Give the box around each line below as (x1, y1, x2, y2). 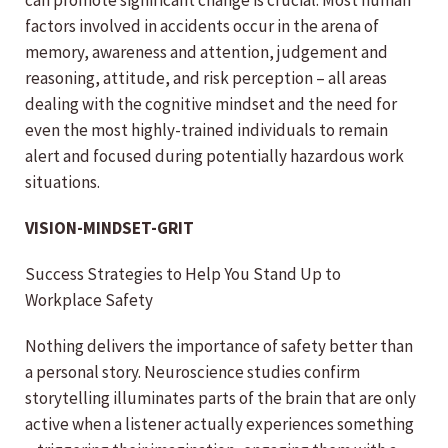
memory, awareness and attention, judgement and (25, 41, 388, 64)
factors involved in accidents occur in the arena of (25, 15, 379, 38)
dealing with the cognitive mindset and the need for (25, 93, 397, 116)
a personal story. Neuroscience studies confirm (25, 361, 360, 384)
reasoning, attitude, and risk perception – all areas (25, 67, 387, 90)
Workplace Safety (25, 289, 153, 312)
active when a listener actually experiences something (25, 413, 414, 436)
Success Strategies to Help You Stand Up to (25, 263, 341, 286)
